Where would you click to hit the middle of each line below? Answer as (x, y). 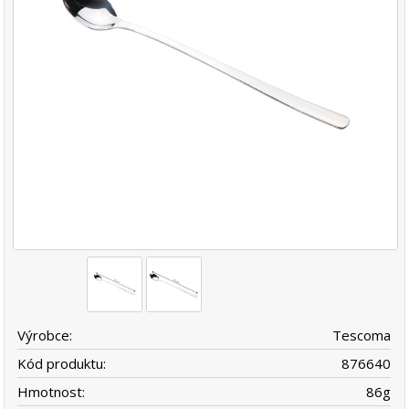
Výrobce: (45, 335)
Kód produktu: (62, 363)
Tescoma (362, 335)
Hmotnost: (52, 391)
